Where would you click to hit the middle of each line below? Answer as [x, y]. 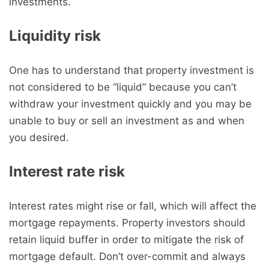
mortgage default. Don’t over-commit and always [127, 256]
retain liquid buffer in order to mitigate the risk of [126, 240]
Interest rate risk [67, 171]
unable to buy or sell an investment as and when [127, 121]
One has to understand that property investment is [131, 70]
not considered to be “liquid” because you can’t [123, 87]
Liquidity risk [55, 36]
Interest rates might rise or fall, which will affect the [133, 206]
